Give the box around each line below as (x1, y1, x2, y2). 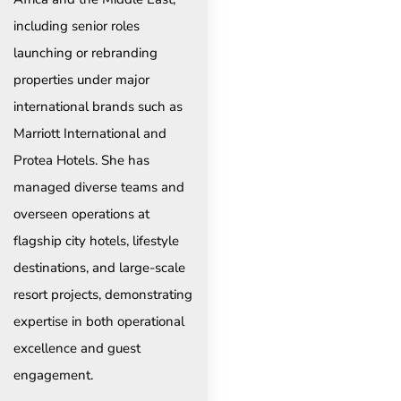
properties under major (13, 70, 149, 89)
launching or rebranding (13, 43, 158, 62)
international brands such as (13, 97, 183, 115)
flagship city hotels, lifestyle (13, 231, 179, 250)
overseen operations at (13, 204, 149, 223)
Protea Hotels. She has (13, 150, 149, 169)
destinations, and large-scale (13, 258, 185, 277)
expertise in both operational (13, 311, 184, 330)
